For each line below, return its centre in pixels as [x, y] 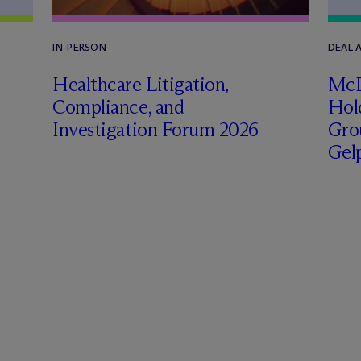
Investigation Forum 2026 [156, 129]
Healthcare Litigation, [140, 84]
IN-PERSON [80, 47]
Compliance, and [118, 107]
